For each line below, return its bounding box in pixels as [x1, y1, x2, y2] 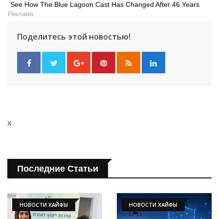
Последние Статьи [17, 164, 98, 174]
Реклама [8, 10, 33, 18]
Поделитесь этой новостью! [17, 31, 131, 43]
